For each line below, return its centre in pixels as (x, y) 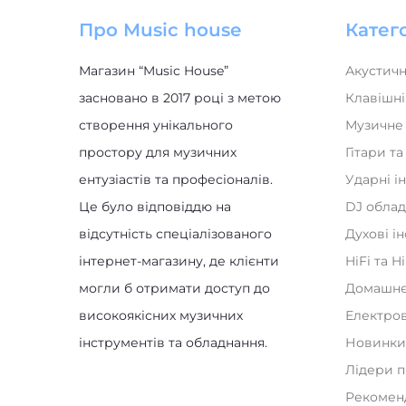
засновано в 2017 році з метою (180, 98)
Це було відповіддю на (155, 207)
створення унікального (156, 125)
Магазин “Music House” (154, 71)
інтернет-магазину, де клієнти (179, 261)
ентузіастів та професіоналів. (176, 179)
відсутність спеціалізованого (175, 234)
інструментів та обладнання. (173, 343)
